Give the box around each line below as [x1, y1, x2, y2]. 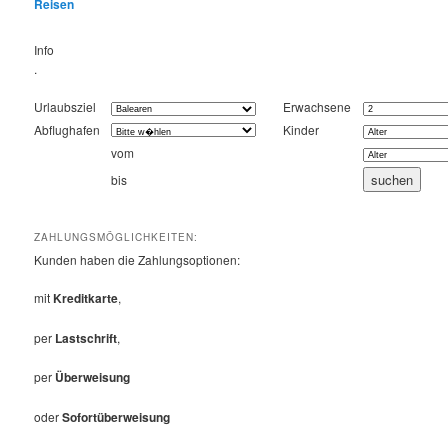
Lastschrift [55, 328, 118, 347]
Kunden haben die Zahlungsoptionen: [34, 250, 241, 268]
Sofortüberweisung [62, 407, 171, 426]
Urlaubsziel [34, 98, 97, 116]
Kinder [283, 121, 320, 139]
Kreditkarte [53, 289, 119, 308]
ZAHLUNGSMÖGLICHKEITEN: [34, 229, 199, 244]
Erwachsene [283, 98, 352, 116]
